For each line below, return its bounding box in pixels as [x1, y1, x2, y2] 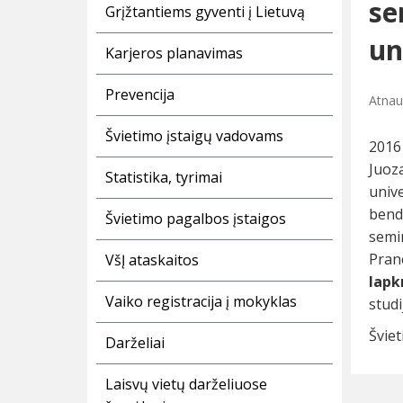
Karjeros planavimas [105, 43, 243, 64]
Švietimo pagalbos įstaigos [105, 209, 286, 229]
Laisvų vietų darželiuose [105, 374, 267, 395]
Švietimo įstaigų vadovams [105, 126, 283, 147]
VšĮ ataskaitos [105, 250, 199, 271]
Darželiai [105, 333, 165, 354]
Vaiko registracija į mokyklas [105, 291, 297, 312]
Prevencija [105, 85, 175, 105]
